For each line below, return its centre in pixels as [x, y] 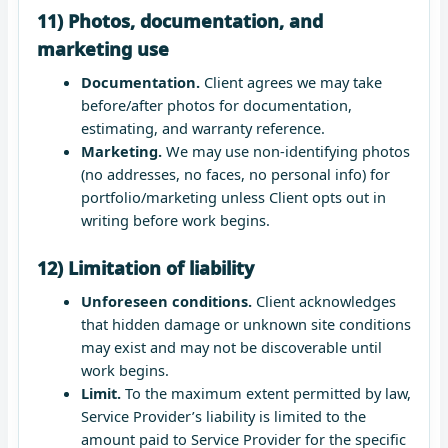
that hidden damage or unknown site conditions [245, 324]
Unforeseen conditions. [166, 301]
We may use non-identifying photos [285, 151]
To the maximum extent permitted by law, [265, 393]
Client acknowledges [323, 301]
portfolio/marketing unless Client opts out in [233, 197]
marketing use [103, 49]
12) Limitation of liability [145, 268]
